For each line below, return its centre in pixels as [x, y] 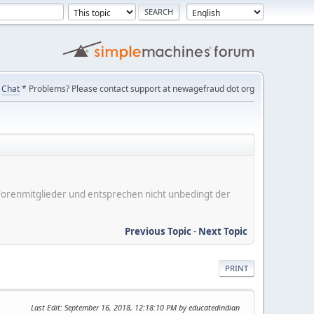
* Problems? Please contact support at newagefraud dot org [137, 89]
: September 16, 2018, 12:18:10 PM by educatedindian [150, 307]
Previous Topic [158, 231]
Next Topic [223, 231]
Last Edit [46, 307]
